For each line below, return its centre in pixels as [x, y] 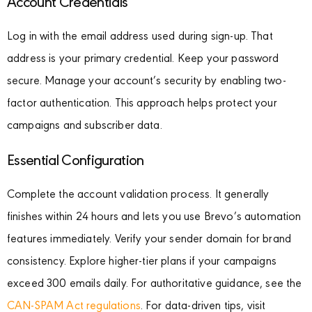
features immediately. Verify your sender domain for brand [149, 240]
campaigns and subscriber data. [85, 127]
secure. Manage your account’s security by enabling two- [147, 82]
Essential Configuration [76, 162]
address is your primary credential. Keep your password [143, 60]
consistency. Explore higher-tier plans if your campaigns [142, 263]
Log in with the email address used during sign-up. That [140, 38]
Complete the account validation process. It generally [138, 196]
